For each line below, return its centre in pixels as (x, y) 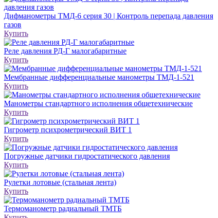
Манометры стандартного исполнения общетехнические (98, 103)
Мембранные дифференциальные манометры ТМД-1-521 (99, 77)
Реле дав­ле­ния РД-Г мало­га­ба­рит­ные (65, 51)
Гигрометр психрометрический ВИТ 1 (68, 129)
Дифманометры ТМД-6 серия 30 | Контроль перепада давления (109, 16)
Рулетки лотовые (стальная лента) (60, 182)
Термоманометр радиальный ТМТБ (63, 208)
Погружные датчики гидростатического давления (87, 156)
